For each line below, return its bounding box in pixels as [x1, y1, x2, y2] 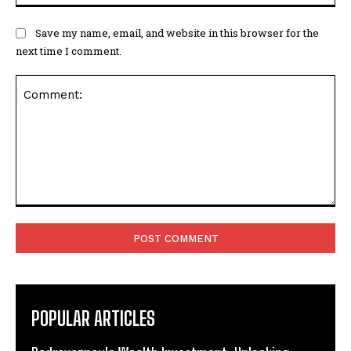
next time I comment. [16, 43, 121, 58]
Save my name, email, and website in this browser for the [35, 25, 319, 40]
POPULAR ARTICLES [31, 307, 155, 331]
